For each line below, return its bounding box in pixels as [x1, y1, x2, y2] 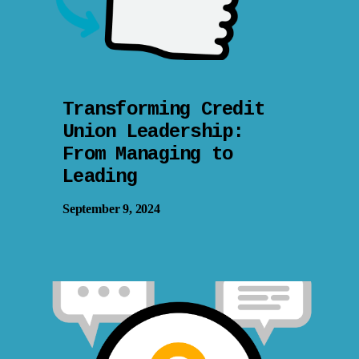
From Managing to [63, 143, 233, 165]
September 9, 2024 [63, 202, 160, 216]
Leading [63, 165, 137, 188]
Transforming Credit [63, 98, 265, 120]
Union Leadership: [63, 120, 244, 143]
